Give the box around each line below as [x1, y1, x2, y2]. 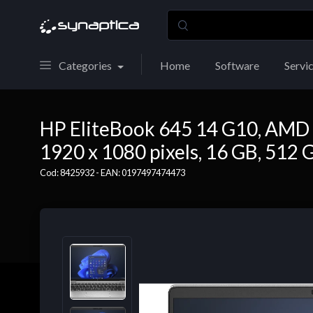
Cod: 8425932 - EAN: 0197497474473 [40, 167, 185, 178]
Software [214, 59, 259, 72]
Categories [59, 59, 112, 72]
